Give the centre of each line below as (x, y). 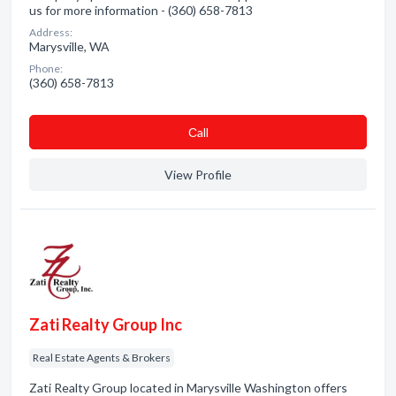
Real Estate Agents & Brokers (102, 358)
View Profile (198, 175)
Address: (51, 32)
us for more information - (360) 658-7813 (141, 10)
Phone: (46, 69)
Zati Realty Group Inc (106, 324)
